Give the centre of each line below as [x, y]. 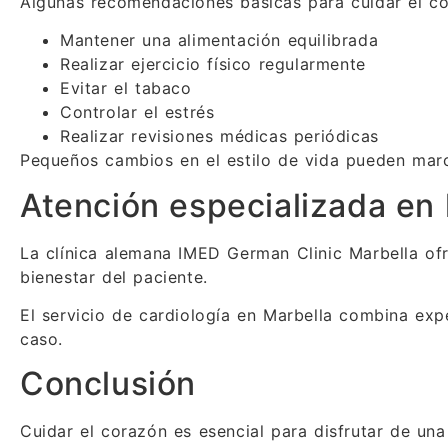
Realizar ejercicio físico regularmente [213, 64]
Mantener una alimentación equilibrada [219, 40]
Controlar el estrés [137, 112]
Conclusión [108, 384]
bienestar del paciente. [114, 276]
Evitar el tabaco [126, 88]
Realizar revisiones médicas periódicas [219, 136]
